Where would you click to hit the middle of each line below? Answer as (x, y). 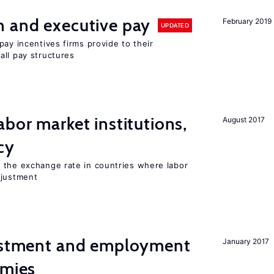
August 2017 (244, 120)
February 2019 (247, 21)
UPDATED (175, 25)
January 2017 (246, 241)
